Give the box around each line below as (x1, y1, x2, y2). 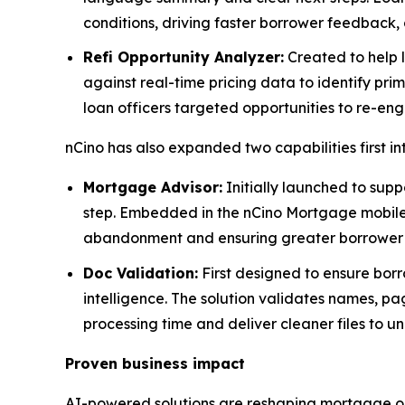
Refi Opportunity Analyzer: (83, 48, 284, 67)
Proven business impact (65, 353, 245, 372)
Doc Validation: (83, 263, 198, 282)
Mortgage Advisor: (83, 178, 222, 197)
